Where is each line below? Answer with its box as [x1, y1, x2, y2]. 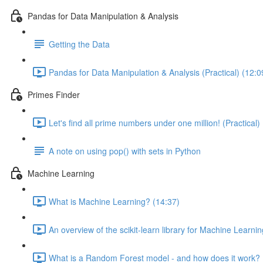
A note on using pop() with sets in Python [49, 144, 201, 157]
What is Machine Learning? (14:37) [49, 195, 180, 207]
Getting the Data [49, 38, 110, 50]
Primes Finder [28, 88, 80, 100]
